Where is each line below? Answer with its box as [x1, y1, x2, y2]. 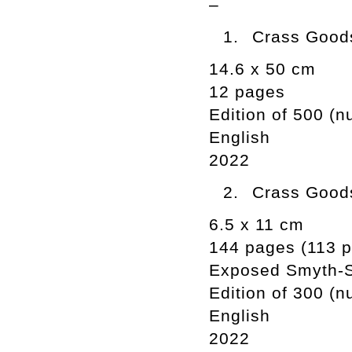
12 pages [209, 82, 285, 101]
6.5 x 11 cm [209, 215, 304, 233]
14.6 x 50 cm [209, 60, 316, 78]
